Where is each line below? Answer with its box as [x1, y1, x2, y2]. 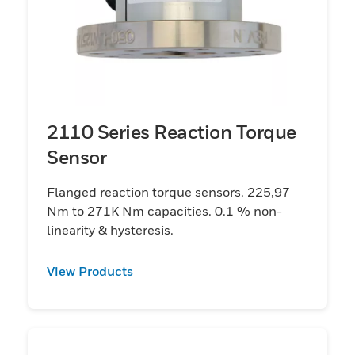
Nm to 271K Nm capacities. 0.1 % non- [47, 202, 282, 219]
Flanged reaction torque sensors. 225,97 [47, 183, 290, 200]
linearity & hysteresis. [47, 221, 174, 238]
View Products [47, 262, 133, 279]
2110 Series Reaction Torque [47, 120, 296, 143]
